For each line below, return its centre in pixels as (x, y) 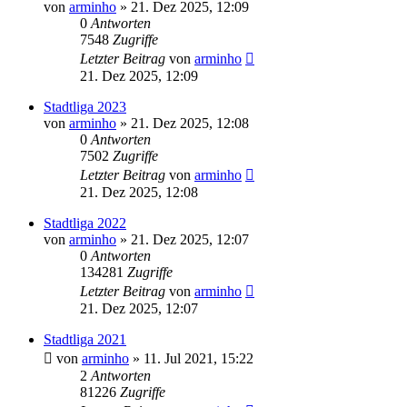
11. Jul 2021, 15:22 (199, 358)
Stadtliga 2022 (85, 223)
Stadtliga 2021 (85, 339)
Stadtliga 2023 (85, 106)
